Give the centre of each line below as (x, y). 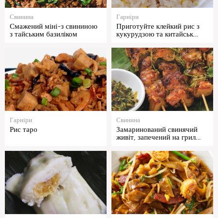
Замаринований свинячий (157, 130)
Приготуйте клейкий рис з (158, 27)
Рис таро (24, 130)
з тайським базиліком (44, 34)
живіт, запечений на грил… (159, 137)
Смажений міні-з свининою (54, 27)
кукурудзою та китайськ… (157, 34)
